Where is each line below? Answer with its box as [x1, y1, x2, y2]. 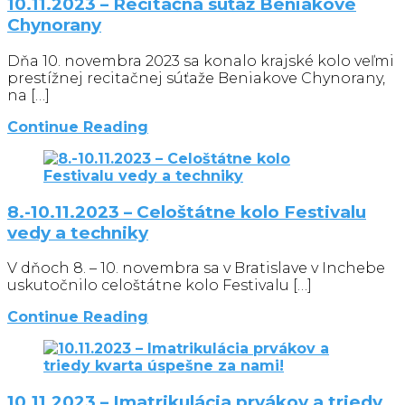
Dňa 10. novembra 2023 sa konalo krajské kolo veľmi [7, 52, 394, 70]
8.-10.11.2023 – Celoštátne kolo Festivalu [7, 201, 366, 222]
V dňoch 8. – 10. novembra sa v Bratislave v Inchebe [7, 259, 385, 278]
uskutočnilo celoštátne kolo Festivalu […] [7, 277, 312, 295]
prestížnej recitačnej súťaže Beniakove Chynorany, [7, 69, 385, 87]
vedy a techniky [7, 221, 148, 243]
